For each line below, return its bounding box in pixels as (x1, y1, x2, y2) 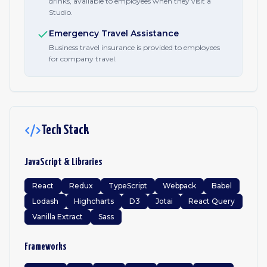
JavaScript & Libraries (24, 157, 103, 167)
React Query (188, 197, 235, 206)
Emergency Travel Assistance (49, 28, 179, 39)
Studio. (49, 8, 73, 17)
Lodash (32, 197, 58, 206)
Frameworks (24, 242, 67, 252)
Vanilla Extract (32, 212, 83, 221)
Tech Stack (41, 123, 89, 137)
